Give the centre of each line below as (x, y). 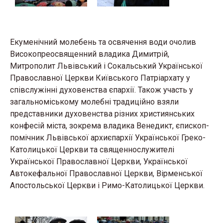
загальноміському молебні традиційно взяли (94, 102)
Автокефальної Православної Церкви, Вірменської (106, 173)
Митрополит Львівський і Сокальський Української (106, 66)
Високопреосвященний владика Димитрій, (90, 54)
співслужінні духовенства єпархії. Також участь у (102, 90)
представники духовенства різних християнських (102, 114)
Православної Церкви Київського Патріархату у (100, 78)
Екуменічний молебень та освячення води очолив (103, 42)
